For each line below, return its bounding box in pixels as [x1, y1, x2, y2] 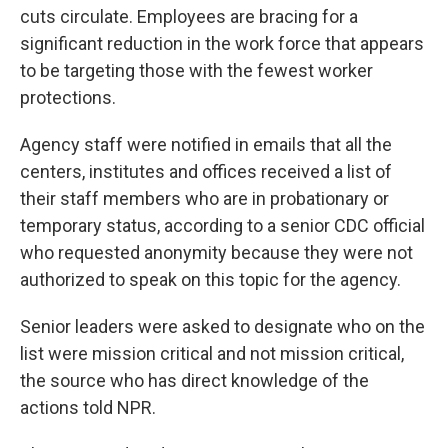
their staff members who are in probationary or [20, 188, 389, 210]
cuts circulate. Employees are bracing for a [20, 6, 358, 28]
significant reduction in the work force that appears [20, 33, 424, 55]
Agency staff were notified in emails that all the [20, 134, 392, 156]
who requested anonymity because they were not [20, 242, 413, 264]
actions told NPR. [20, 397, 156, 419]
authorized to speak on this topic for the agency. [20, 269, 401, 291]
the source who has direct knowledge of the [20, 370, 369, 392]
